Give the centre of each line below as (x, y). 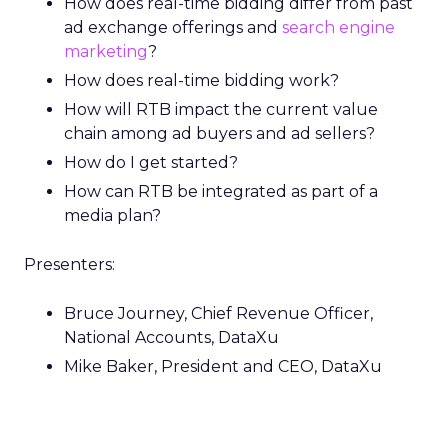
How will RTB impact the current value (221, 109)
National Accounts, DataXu (171, 337)
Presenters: (69, 264)
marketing (106, 51)
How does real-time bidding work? (201, 80)
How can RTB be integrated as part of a (221, 191)
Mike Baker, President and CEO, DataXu (223, 366)
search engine (338, 27)
